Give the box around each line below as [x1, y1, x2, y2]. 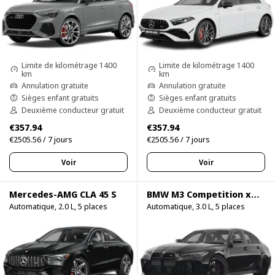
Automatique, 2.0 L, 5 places [9, 201, 107, 212]
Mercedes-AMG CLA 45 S [9, 188, 117, 201]
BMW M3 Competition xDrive [251, 188, 260, 201]
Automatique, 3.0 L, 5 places [147, 201, 245, 212]
